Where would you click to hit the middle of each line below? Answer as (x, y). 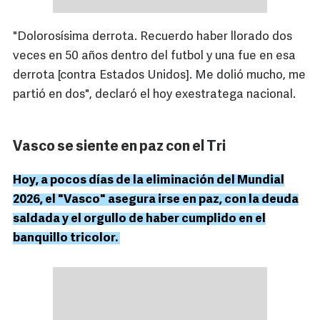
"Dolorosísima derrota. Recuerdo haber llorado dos (152, 37)
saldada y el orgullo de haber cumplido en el (139, 219)
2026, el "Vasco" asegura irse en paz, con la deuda (156, 200)
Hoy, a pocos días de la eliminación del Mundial (149, 181)
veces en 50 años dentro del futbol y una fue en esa (154, 56)
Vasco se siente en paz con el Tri (119, 147)
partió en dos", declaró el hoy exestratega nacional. (156, 95)
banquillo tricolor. (66, 239)
